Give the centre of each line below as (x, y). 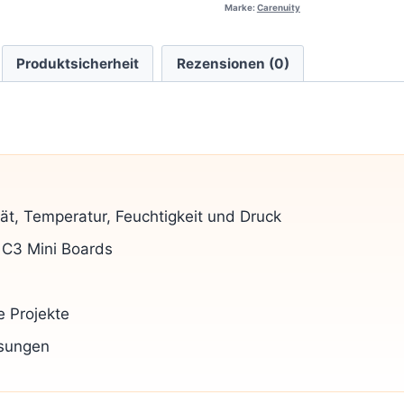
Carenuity (278, 7)
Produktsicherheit (77, 63)
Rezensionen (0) (233, 63)
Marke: (240, 7)
